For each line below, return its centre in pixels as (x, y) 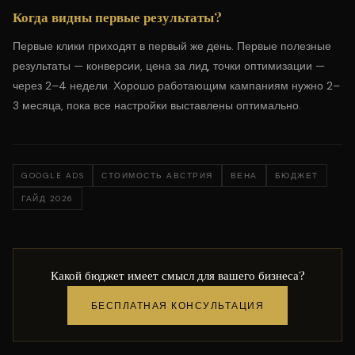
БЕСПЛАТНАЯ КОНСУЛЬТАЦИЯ (177, 305)
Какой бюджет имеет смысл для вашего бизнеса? (177, 275)
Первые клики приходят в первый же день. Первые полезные (172, 46)
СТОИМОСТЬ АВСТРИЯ (157, 176)
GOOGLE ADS (53, 176)
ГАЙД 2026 (48, 198)
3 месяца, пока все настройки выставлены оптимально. (157, 105)
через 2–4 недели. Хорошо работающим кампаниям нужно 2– (176, 86)
